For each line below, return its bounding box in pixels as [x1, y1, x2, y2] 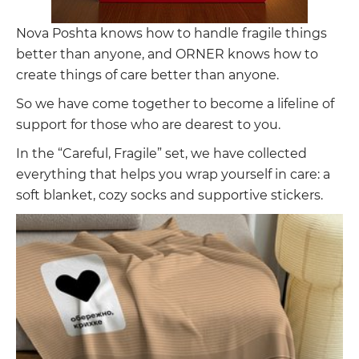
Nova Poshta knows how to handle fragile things [16, 25, 327, 41]
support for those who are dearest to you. [16, 116, 280, 132]
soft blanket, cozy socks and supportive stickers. [16, 187, 323, 203]
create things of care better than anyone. [16, 67, 279, 83]
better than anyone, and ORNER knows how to [16, 46, 318, 62]
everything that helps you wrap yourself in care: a [16, 166, 330, 182]
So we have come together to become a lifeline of [16, 95, 334, 111]
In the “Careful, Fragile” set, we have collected [16, 145, 307, 161]
